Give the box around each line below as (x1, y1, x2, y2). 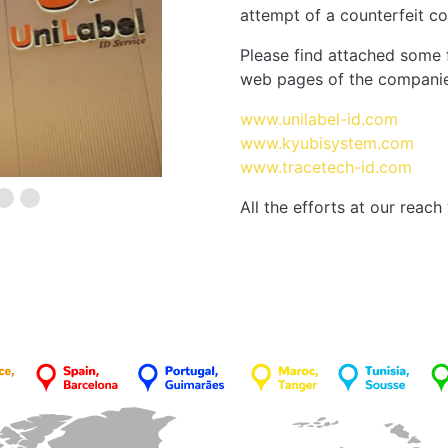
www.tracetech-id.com (240, 157, 412, 177)
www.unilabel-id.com (240, 109, 398, 129)
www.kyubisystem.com (240, 133, 414, 153)
